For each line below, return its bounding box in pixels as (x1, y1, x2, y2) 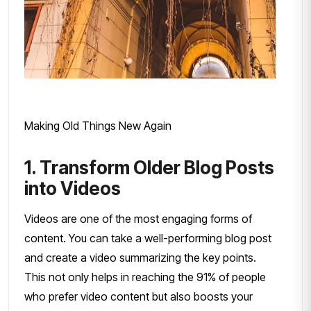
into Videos (24, 177, 121, 199)
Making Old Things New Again (24, 118, 171, 133)
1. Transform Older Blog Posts (24, 156, 274, 178)
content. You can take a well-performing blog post (24, 230, 271, 245)
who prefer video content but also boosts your (24, 289, 253, 303)
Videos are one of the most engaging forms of (24, 211, 252, 226)
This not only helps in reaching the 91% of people (24, 269, 266, 284)
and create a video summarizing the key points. (24, 250, 256, 264)
